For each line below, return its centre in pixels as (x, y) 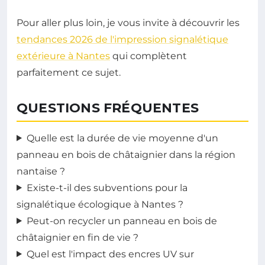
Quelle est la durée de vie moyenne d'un (122, 138)
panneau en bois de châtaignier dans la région (126, 154)
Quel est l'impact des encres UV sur (110, 254)
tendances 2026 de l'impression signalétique (122, 39)
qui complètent (148, 56)
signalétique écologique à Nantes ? (100, 204)
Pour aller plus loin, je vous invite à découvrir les (128, 22)
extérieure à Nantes (63, 56)
